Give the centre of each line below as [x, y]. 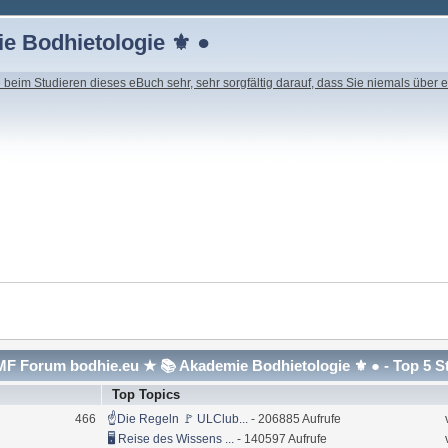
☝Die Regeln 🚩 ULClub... [177, 418]
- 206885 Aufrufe [294, 418]
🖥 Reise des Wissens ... [170, 438]
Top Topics [146, 394]
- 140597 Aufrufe [280, 438]
